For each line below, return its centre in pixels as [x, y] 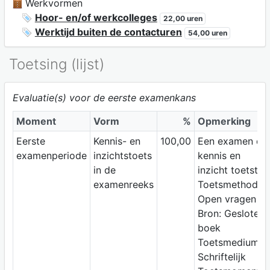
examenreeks [123, 185]
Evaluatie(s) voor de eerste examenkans [104, 98]
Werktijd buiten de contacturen [108, 32]
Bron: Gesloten [231, 214]
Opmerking [224, 121]
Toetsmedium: [229, 243]
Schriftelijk [221, 257]
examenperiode [51, 156]
